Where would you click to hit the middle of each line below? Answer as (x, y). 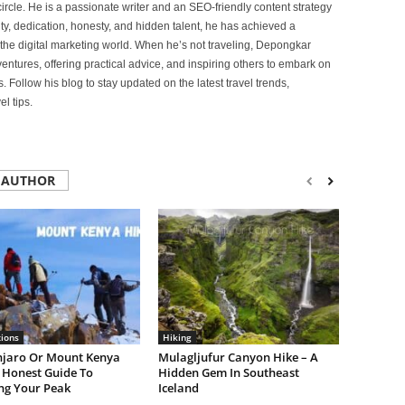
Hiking (177, 337)
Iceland (178, 388)
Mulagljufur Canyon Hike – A (238, 357)
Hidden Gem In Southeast (228, 372)
